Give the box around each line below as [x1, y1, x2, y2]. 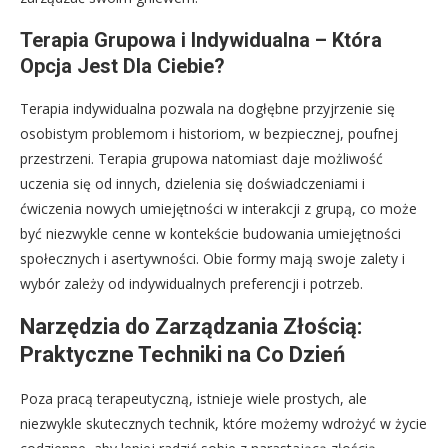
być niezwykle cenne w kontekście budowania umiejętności [20, 224, 401, 244]
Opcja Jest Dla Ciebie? [20, 54, 225, 79]
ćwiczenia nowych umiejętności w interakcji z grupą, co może [20, 199, 417, 219]
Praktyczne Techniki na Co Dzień [20, 342, 345, 368]
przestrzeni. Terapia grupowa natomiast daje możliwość [20, 149, 383, 169]
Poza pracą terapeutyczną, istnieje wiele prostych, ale [20, 389, 367, 409]
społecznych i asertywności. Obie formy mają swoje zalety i [20, 249, 405, 269]
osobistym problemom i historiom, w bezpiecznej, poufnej [20, 124, 398, 144]
